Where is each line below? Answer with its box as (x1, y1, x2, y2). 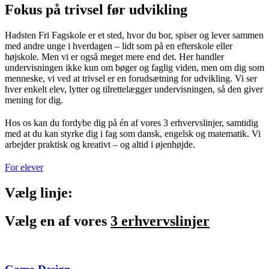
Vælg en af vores (5, 213, 110, 229)
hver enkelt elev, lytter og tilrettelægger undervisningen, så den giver (5, 83, 263, 94)
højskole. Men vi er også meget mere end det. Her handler (5, 51, 224, 62)
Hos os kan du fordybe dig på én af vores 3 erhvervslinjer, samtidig (5, 117, 258, 128)
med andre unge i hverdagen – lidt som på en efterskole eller (5, 40, 232, 51)
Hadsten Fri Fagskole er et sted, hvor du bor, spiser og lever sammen (5, 29, 264, 40)
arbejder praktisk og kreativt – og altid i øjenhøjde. (5, 139, 195, 150)
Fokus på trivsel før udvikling (5, 2, 187, 17)
